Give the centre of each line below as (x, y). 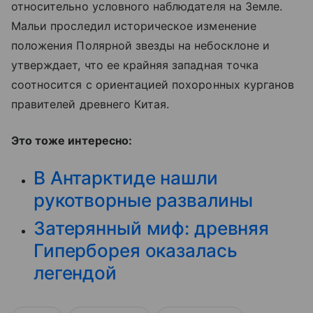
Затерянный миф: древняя (152, 228)
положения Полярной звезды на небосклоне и (140, 45)
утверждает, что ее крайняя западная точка (135, 65)
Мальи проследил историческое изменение (134, 26)
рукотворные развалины (144, 200)
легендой (75, 273)
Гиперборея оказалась (136, 250)
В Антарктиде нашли (126, 178)
